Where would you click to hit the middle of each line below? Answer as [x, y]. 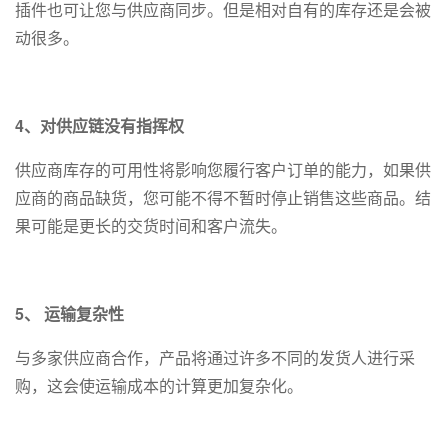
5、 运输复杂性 [69, 314]
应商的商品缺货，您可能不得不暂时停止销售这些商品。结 [223, 198]
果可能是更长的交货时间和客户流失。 [151, 226]
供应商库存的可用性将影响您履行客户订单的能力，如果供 [223, 170]
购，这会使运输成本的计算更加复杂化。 [159, 386]
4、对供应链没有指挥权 [99, 126]
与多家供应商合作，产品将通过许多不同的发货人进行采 [215, 358]
